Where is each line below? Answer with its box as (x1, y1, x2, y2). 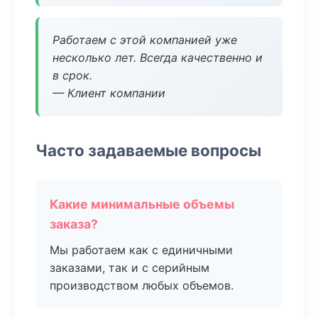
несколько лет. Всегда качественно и (53, 50, 263, 65)
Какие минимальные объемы (50, 197, 234, 212)
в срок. (53, 68, 92, 82)
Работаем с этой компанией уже (53, 33, 237, 47)
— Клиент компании (53, 86, 165, 100)
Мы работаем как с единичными (50, 243, 233, 257)
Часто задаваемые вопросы (35, 141, 261, 160)
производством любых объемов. (50, 278, 234, 292)
